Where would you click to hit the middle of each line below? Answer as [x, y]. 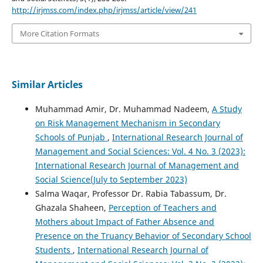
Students [54, 250]
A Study [227, 109]
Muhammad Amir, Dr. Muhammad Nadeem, [123, 109]
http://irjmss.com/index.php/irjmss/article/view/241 [104, 10]
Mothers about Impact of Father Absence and [124, 222]
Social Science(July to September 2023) [111, 180]
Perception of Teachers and [162, 208]
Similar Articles [47, 85]
